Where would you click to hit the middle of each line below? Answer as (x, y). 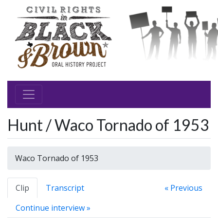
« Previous (183, 188)
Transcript (65, 188)
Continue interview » (53, 208)
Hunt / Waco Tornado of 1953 (108, 125)
